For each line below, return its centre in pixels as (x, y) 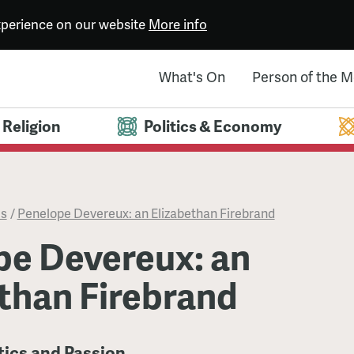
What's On (192, 77)
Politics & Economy (213, 126)
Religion (31, 126)
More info (178, 24)
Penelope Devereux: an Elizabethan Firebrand (146, 213)
